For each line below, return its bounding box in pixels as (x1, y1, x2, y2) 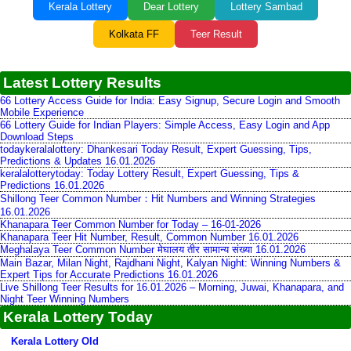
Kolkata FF (109, 28, 159, 40)
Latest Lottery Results (3, 74, 161, 91)
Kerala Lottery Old (11, 335, 99, 347)
